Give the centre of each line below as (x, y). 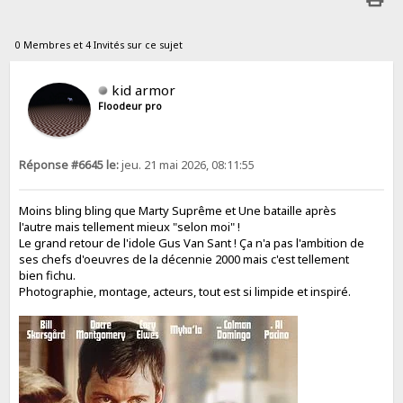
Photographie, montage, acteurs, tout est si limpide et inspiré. (185, 292)
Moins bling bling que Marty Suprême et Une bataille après (178, 211)
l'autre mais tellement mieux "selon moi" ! (130, 227)
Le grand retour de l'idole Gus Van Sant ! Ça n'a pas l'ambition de (192, 243)
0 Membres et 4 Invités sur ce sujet (99, 45)
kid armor (144, 90)
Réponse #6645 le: (69, 165)
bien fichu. (48, 276)
